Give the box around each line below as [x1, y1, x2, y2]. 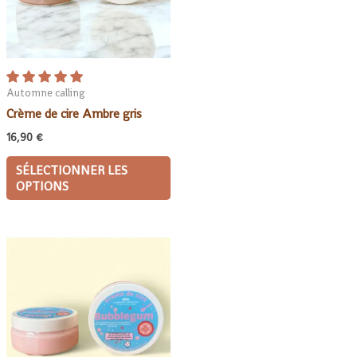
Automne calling [6, 85, 85, 100]
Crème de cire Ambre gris [6, 106, 142, 123]
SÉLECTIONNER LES [15, 162, 127, 178]
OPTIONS [15, 178, 69, 194]
